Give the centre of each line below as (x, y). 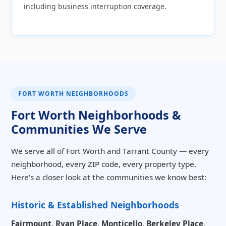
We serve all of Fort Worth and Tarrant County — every (110, 151)
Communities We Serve (79, 129)
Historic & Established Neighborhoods (95, 205)
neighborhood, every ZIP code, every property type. (104, 164)
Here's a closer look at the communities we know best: (109, 177)
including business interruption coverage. (95, 6)
